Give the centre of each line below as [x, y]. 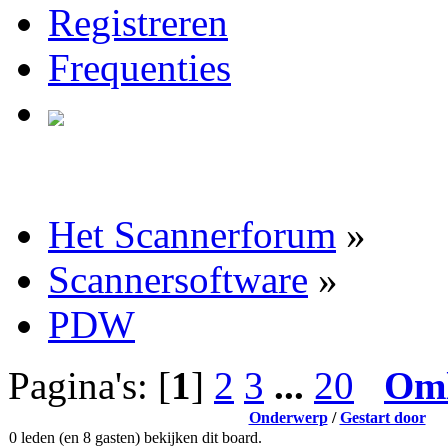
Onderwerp [288, 417]
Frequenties [139, 67]
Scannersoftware [178, 279]
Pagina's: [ [89, 385]
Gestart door [382, 417]
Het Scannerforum [192, 234]
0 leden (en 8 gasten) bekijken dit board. [135, 437]
